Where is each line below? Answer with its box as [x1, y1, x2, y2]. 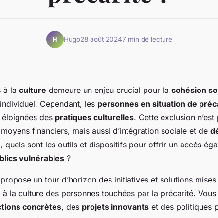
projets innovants [82, 202, 149, 212]
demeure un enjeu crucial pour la [46, 85, 171, 95]
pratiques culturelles [55, 112, 134, 123]
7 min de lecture [122, 35, 172, 43]
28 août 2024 [80, 35, 122, 43]
